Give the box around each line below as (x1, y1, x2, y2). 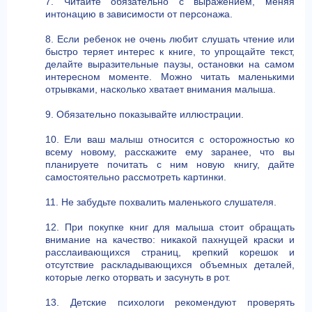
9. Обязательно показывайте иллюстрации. (45, 109, 244, 120)
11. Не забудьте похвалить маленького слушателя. (45, 196, 276, 208)
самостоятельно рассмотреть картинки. (45, 171, 226, 182)
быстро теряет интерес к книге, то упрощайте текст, (45, 46, 295, 57)
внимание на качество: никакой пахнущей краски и (45, 234, 295, 245)
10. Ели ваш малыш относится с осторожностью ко (45, 134, 295, 145)
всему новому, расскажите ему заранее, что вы (45, 146, 295, 157)
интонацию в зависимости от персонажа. (45, 8, 233, 19)
